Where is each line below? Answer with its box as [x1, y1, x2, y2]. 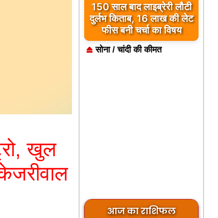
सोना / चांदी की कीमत [95, 45, 162, 54]
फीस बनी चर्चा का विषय [101, 24, 182, 36]
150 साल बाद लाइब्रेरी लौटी [91, 1, 192, 13]
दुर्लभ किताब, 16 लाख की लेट [90, 13, 194, 24]
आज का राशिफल [107, 205, 176, 217]
